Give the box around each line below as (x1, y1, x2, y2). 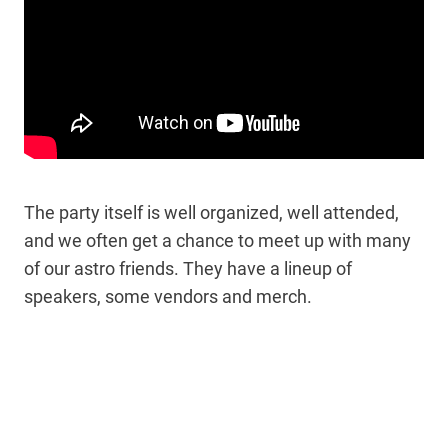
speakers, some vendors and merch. (24, 286, 312, 308)
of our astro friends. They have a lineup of (24, 258, 352, 280)
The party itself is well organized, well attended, (24, 202, 399, 224)
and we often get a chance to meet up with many (24, 230, 411, 252)
